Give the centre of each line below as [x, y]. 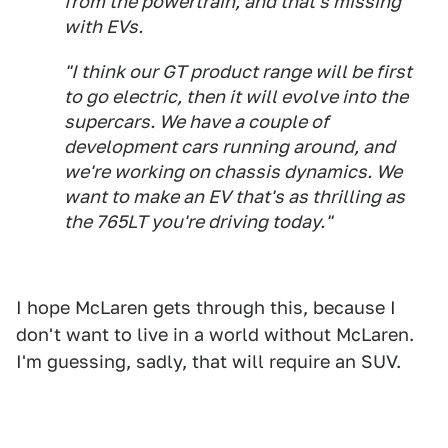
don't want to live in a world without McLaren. [215, 335]
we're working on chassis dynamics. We [233, 172]
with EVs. [103, 27]
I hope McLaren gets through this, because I [206, 308]
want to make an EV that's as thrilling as [234, 197]
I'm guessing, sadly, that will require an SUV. [208, 362]
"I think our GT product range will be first [238, 72]
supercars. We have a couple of [196, 122]
